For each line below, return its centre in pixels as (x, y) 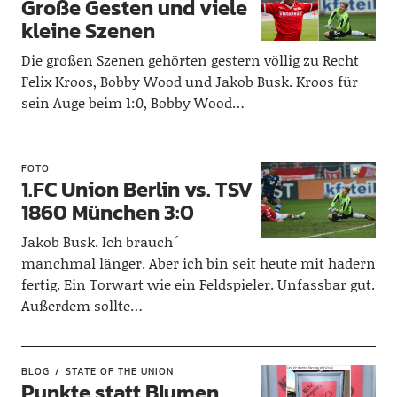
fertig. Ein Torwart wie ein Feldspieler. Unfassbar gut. (198, 284)
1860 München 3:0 (107, 212)
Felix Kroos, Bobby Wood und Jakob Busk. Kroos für (189, 81)
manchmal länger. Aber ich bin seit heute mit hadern (198, 263)
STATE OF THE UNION (119, 371)
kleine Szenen (88, 31)
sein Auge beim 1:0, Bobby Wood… (132, 102)
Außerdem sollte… (82, 305)
